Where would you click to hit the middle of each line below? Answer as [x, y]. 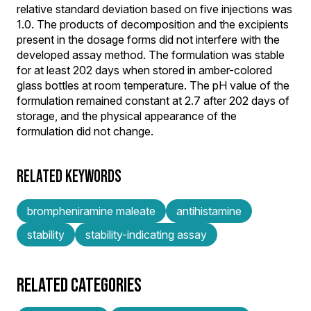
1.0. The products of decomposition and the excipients [153, 24]
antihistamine [209, 211]
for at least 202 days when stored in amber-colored [144, 70]
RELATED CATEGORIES [79, 285]
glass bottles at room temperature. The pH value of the [153, 85]
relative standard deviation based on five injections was [154, 9]
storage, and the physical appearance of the [127, 116]
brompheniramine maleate [91, 211]
